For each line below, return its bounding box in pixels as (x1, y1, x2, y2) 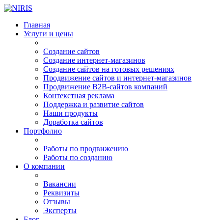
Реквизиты (43, 189, 80, 197)
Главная (24, 21, 50, 29)
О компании (24, 162, 65, 170)
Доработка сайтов (43, 118, 103, 126)
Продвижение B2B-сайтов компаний (43, 82, 167, 91)
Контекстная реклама (43, 91, 114, 100)
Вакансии (43, 180, 76, 188)
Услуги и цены (24, 29, 73, 38)
